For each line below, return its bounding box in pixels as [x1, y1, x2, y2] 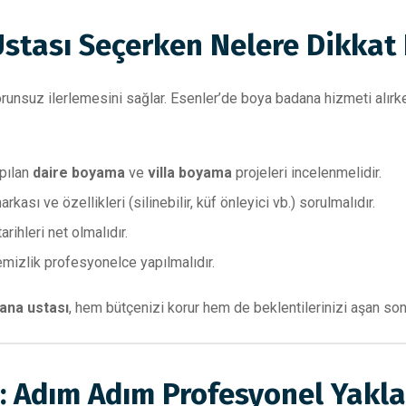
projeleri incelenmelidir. [232, 164, 382, 182]
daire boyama [33, 164, 125, 182]
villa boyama [148, 164, 232, 182]
